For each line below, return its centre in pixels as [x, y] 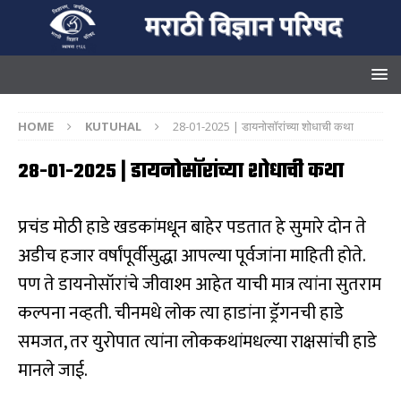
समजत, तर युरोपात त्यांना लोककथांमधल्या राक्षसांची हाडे [197, 342]
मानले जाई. [53, 371]
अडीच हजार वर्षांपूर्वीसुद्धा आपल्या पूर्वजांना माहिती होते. [192, 256]
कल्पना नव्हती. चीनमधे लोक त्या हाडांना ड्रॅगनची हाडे [181, 314]
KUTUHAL [113, 127]
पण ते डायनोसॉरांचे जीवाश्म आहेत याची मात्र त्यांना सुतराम [200, 285]
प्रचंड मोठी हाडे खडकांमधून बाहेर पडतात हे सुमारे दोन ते [192, 228]
